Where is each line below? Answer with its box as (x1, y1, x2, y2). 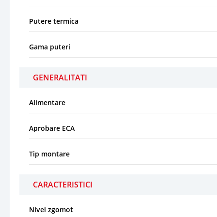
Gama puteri (29, 42, 70, 51)
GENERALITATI (33, 72, 87, 83)
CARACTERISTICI (33, 179, 93, 190)
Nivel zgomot (29, 204, 73, 214)
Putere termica (29, 16, 78, 26)
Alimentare (29, 97, 65, 107)
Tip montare (29, 149, 70, 158)
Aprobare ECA (29, 123, 75, 133)
